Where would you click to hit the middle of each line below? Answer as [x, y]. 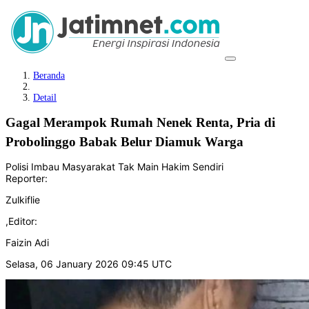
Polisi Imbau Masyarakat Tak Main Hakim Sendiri [114, 166]
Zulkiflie [23, 199]
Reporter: [27, 178]
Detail [45, 98]
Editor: [23, 221]
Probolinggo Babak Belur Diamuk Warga [124, 142]
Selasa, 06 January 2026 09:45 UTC [89, 263]
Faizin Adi [27, 242]
